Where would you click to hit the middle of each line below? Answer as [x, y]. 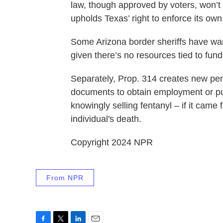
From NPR [65, 178]
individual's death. [106, 119]
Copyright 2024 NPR [112, 142]
